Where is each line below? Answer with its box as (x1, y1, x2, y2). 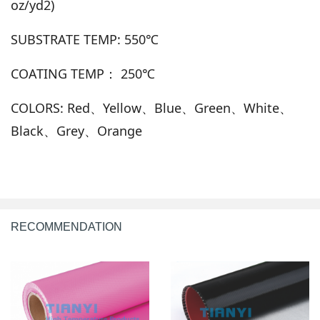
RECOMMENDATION (11, 221, 122, 234)
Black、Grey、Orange (11, 122, 142, 140)
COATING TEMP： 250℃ (11, 65, 155, 83)
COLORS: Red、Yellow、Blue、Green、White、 (11, 99, 292, 117)
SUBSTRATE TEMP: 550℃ (11, 31, 159, 49)
